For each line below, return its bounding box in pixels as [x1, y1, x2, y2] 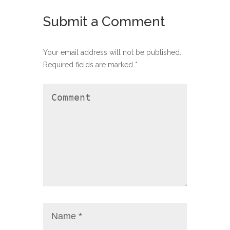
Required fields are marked [43, 61, 135, 69]
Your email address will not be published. [43, 48, 181, 56]
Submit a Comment [43, 14, 165, 29]
